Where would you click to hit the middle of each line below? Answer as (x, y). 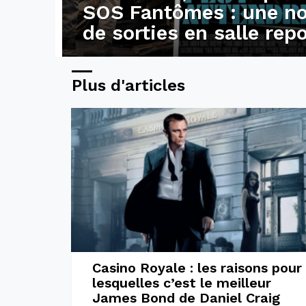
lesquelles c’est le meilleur (181, 283)
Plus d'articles (128, 85)
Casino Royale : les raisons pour (197, 268)
